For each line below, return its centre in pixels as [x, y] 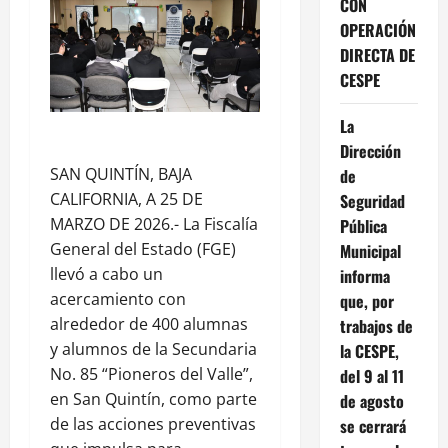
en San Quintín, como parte [153, 398]
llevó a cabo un [106, 273]
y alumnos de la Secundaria [153, 348]
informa [364, 275]
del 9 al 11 [371, 375]
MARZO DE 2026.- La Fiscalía [154, 223]
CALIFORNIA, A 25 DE [126, 198]
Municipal [370, 250]
